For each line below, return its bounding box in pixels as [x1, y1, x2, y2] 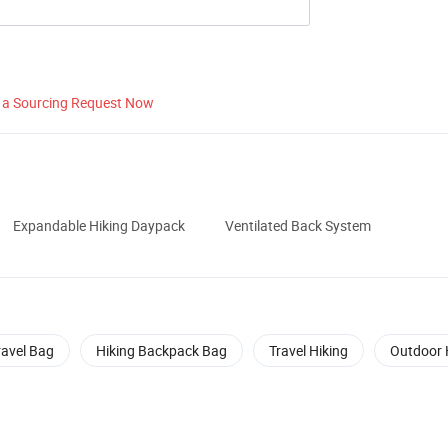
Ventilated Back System [225, 216, 371, 236]
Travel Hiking [269, 341, 348, 361]
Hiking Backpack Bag [96, 341, 227, 361]
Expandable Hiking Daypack [13, 216, 185, 236]
